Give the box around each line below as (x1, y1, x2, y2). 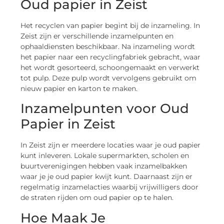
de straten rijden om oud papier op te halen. (20, 193, 174, 202)
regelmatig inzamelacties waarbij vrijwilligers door (20, 182, 199, 192)
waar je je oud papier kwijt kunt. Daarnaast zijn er (20, 172, 193, 181)
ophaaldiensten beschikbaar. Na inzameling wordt (20, 41, 195, 51)
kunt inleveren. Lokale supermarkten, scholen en (20, 151, 189, 160)
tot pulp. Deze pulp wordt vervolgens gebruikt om (20, 73, 197, 82)
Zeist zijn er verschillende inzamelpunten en (20, 31, 174, 40)
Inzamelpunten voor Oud (20, 100, 189, 117)
